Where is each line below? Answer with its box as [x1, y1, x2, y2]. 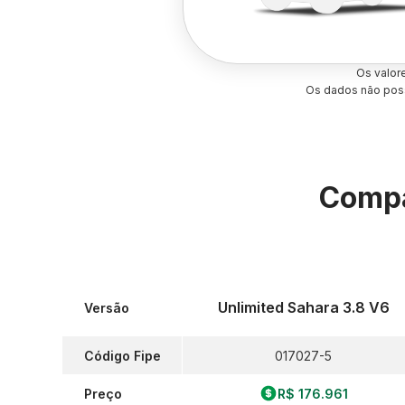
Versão [84, 299, 129, 316]
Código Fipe [84, 347, 161, 363]
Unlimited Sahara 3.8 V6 [217, 298, 390, 316]
